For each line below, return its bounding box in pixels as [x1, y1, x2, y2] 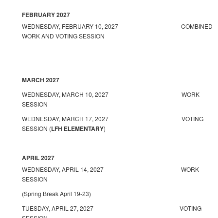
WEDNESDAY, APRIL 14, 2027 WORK [22, 165, 199, 173]
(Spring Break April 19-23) [22, 189, 91, 198]
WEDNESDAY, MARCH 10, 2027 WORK [22, 90, 200, 98]
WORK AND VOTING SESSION [22, 32, 105, 40]
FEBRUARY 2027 [22, 10, 70, 19]
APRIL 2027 [22, 153, 54, 162]
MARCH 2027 [22, 75, 59, 84]
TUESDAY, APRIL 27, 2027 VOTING [22, 204, 201, 212]
